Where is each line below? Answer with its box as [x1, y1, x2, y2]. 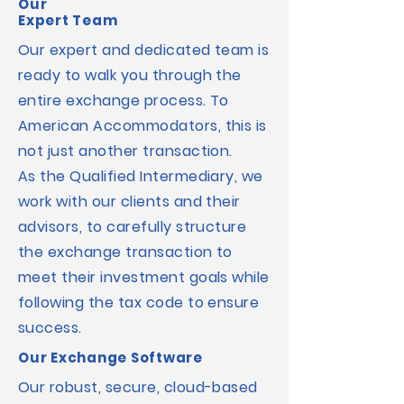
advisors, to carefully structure [18, 216, 247, 237]
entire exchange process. [18, 90, 210, 111]
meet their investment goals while [18, 267, 270, 288]
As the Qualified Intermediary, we [18, 166, 263, 187]
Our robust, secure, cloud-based [18, 377, 258, 398]
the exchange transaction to [18, 242, 233, 262]
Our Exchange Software [18, 348, 203, 367]
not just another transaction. [18, 141, 233, 161]
